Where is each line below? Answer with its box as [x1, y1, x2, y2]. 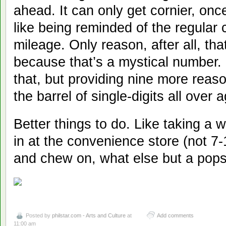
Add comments [157, 212, 194, 218]
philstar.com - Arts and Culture [52, 212, 126, 218]
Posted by [26, 212, 52, 218]
